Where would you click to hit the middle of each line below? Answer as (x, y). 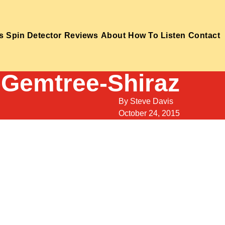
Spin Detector (34, 35)
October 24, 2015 (149, 113)
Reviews (81, 35)
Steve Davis (152, 101)
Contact (204, 35)
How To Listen (157, 35)
